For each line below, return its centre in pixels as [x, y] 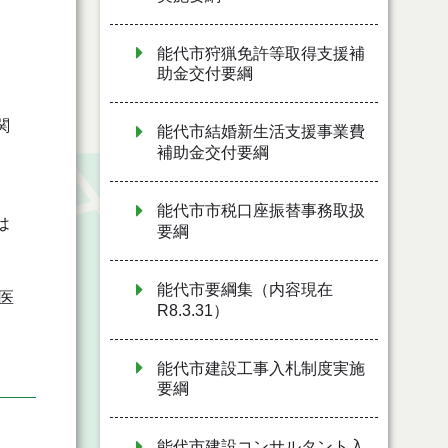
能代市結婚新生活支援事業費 [261, 132]
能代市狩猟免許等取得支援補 [261, 53]
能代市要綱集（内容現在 [245, 289]
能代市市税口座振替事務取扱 [261, 211]
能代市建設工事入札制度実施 [261, 368]
